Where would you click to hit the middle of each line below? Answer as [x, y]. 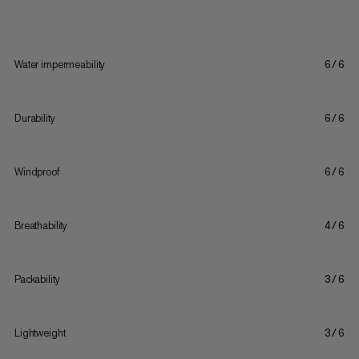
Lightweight [40, 333]
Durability [34, 118]
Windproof [36, 171]
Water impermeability [60, 64]
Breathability [41, 225]
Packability [37, 279]
